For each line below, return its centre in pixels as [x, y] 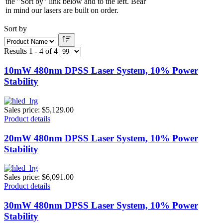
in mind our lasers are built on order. [62, 10]
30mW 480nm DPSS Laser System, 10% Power [101, 206]
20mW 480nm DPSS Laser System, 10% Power [101, 138]
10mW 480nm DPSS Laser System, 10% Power [101, 71]
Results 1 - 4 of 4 [31, 51]
